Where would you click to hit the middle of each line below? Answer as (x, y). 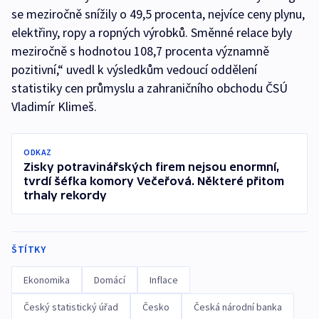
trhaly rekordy (65, 195)
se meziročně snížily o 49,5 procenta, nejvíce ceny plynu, (158, 14)
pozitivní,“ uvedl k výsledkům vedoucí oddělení (134, 69)
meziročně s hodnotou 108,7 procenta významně (140, 51)
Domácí (110, 280)
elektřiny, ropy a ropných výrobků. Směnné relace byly (152, 32)
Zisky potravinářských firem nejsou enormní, (152, 167)
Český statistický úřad (71, 307)
